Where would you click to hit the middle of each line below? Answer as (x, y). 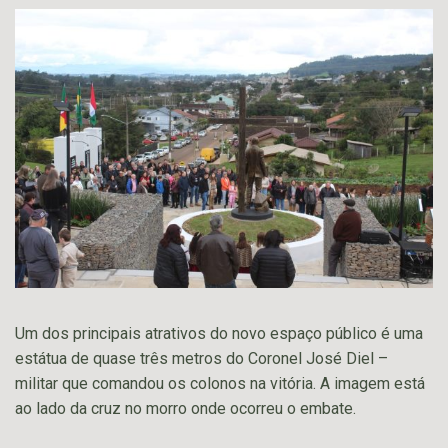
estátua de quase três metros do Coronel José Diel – (201, 358)
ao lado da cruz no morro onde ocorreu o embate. (185, 408)
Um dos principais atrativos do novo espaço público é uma (219, 333)
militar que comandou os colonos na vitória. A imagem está (220, 383)
